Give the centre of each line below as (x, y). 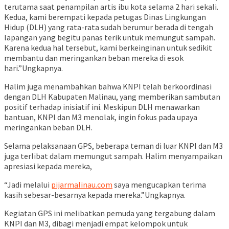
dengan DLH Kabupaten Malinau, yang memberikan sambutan (112, 97)
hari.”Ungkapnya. (33, 68)
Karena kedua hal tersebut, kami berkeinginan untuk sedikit (108, 48)
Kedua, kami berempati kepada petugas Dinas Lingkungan (105, 17)
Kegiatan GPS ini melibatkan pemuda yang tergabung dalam (110, 213)
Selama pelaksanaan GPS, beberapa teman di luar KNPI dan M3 (113, 146)
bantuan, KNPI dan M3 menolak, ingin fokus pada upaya (101, 117)
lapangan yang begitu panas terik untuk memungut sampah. (110, 38)
